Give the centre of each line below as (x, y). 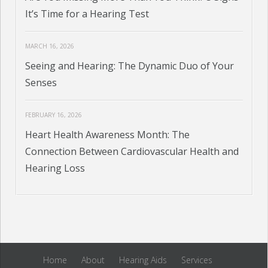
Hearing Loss (55, 168)
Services (197, 260)
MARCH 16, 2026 (50, 46)
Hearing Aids (143, 260)
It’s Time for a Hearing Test (87, 14)
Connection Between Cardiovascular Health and (132, 152)
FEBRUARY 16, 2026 (54, 115)
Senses (41, 83)
